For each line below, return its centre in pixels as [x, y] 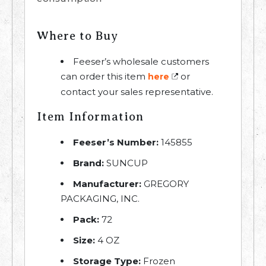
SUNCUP [126, 163]
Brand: [88, 163]
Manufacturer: [107, 184]
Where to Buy [77, 36]
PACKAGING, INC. [100, 199]
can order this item [104, 77]
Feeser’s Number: [116, 142]
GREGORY [165, 184]
